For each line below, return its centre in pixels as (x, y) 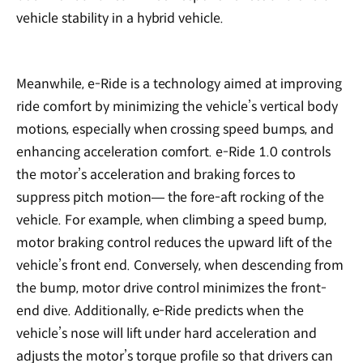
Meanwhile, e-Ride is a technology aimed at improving (179, 84)
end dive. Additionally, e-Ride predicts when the (160, 311)
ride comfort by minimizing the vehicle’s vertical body (177, 107)
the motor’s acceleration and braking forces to (156, 175)
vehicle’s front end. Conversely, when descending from (180, 266)
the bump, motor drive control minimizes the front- (172, 288)
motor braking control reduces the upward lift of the (174, 243)
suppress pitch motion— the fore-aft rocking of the (170, 198)
